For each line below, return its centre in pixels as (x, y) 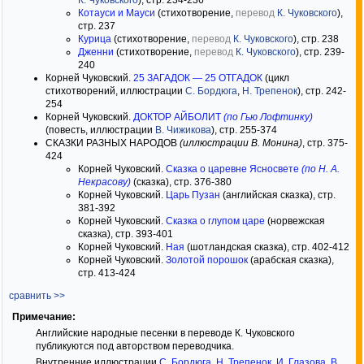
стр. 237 (97, 26)
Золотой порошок (207, 260)
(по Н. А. (321, 169)
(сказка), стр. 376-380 (181, 182)
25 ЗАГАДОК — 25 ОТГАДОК (198, 78)
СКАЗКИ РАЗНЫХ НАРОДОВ (113, 143)
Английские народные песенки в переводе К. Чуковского (165, 333)
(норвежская (295, 221)
